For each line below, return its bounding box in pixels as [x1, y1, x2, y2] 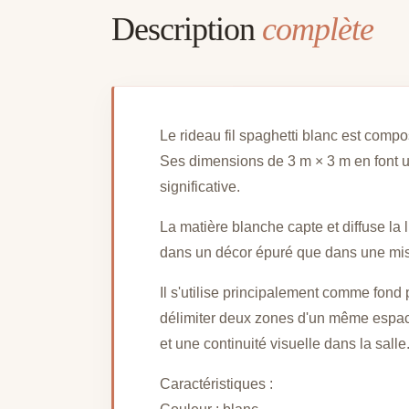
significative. [160, 179, 240, 195]
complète [262, 11, 373, 48]
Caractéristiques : [160, 376, 273, 393]
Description [111, 11, 262, 48]
